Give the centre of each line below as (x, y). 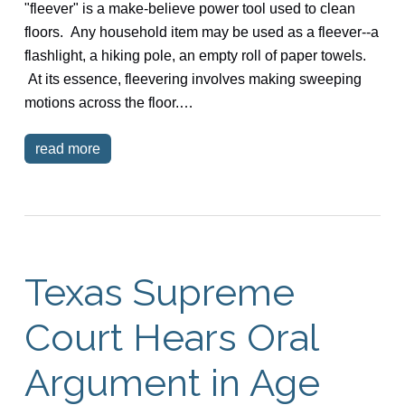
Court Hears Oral (171, 337)
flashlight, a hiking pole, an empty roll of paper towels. (195, 55)
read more (67, 148)
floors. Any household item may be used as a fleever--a (201, 32)
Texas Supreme (159, 292)
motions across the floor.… (108, 102)
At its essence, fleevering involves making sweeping (193, 79)
